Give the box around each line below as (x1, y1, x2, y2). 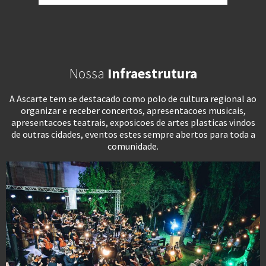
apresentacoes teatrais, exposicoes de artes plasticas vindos (11, 116, 255, 128)
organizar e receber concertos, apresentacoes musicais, (20, 104, 246, 116)
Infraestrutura (107, 64, 197, 83)
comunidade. (107, 140, 159, 152)
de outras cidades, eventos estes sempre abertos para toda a (11, 128, 255, 140)
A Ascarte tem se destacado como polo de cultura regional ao (9, 92, 256, 104)
